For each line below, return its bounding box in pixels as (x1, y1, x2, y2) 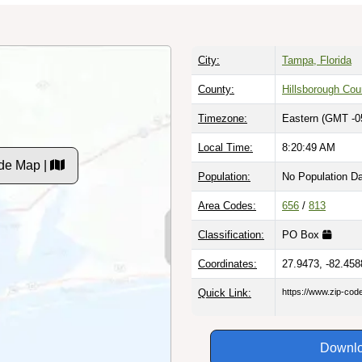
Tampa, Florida (282, 53, 351, 66)
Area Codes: (198, 199, 256, 212)
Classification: (198, 228, 264, 241)
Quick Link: (198, 286, 251, 299)
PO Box (282, 228, 322, 241)
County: (198, 82, 234, 95)
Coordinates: (198, 257, 257, 270)
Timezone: (198, 112, 247, 124)
